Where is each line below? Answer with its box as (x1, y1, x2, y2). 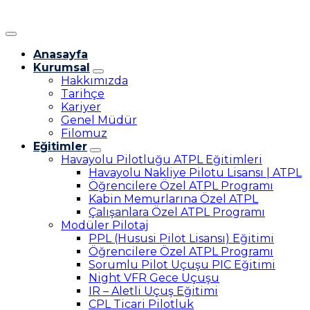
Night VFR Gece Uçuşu (89, 271, 219, 285)
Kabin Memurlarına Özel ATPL (89, 192, 258, 206)
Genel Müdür (61, 113, 137, 127)
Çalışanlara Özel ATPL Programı (89, 206, 265, 219)
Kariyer (61, 100, 101, 114)
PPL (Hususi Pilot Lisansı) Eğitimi (89, 232, 274, 246)
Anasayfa (33, 48, 88, 62)
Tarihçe (61, 87, 104, 101)
